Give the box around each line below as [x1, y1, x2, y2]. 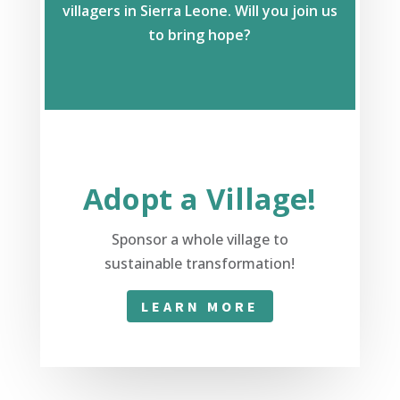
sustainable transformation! [104, 253, 296, 273]
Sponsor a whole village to [111, 229, 288, 249]
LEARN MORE [140, 296, 259, 315]
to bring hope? [148, 24, 252, 45]
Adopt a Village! [83, 178, 317, 219]
